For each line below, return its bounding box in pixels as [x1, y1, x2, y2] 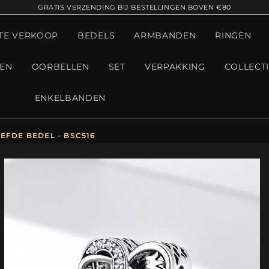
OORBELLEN [31, 62, 89, 71]
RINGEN [215, 31, 252, 40]
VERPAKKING [144, 62, 205, 71]
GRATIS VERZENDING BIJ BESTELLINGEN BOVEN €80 [38, 3, 231, 11]
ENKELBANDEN [34, 93, 106, 103]
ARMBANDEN [134, 31, 196, 40]
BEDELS [77, 31, 115, 40]
